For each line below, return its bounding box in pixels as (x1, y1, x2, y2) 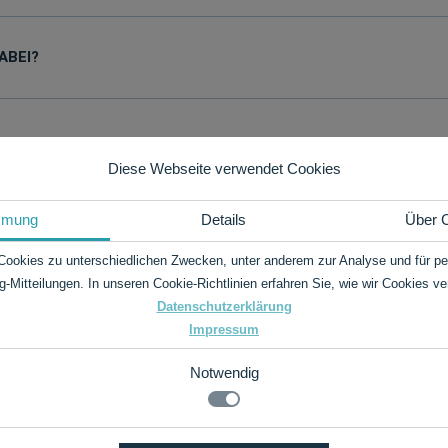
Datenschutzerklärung (156, 299, 292, 314)
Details (201, 211, 247, 228)
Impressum (189, 322, 259, 337)
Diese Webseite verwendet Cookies (107, 160, 341, 177)
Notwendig (189, 364, 259, 381)
